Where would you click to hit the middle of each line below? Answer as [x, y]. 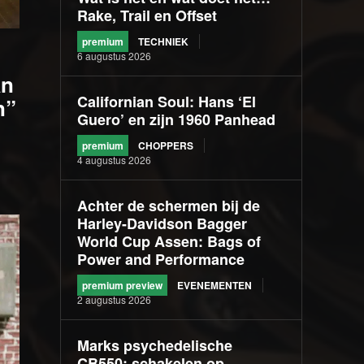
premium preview [123, 286]
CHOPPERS [166, 146]
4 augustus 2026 [115, 160]
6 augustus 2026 [115, 56]
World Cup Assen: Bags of [169, 242]
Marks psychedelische [155, 346]
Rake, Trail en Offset [147, 16]
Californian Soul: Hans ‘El [167, 102]
